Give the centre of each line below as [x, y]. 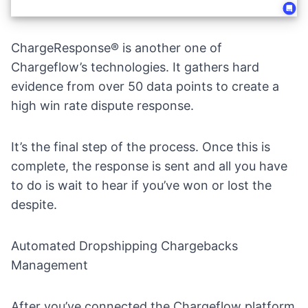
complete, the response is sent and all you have [149, 166]
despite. [34, 204]
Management [49, 265]
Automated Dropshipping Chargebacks [124, 245]
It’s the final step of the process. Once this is [141, 146]
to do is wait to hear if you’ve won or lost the [141, 185]
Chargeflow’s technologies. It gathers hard [135, 67]
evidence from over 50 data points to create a [145, 86]
